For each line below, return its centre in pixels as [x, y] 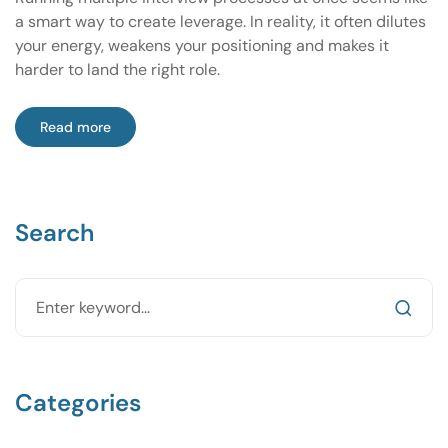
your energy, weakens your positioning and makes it [202, 46]
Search [54, 233]
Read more [75, 127]
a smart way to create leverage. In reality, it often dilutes [220, 22]
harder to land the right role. [117, 70]
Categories [78, 403]
